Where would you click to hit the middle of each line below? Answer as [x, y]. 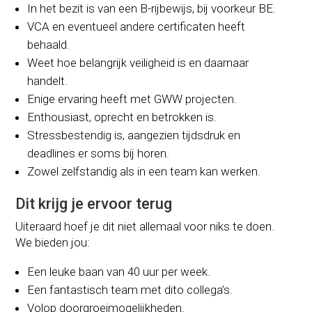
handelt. [48, 80]
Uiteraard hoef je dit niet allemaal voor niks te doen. [145, 226]
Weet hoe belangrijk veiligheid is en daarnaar [138, 62]
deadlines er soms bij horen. [99, 153]
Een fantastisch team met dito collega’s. [130, 289]
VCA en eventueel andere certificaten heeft [136, 26]
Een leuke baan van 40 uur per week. [119, 271]
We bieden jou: [53, 242]
